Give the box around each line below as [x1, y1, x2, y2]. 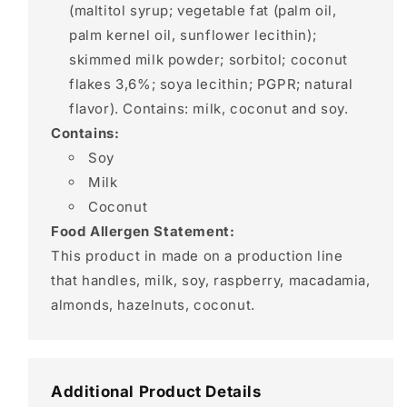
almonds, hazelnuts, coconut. [51, 296, 255, 313]
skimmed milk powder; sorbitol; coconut [69, 51, 348, 68]
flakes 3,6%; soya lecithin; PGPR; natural [69, 75, 353, 93]
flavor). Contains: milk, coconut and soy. [69, 100, 349, 117]
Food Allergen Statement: [51, 223, 235, 240]
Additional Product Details [51, 382, 262, 401]
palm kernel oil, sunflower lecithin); [69, 26, 317, 44]
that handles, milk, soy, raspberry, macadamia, [51, 272, 371, 289]
